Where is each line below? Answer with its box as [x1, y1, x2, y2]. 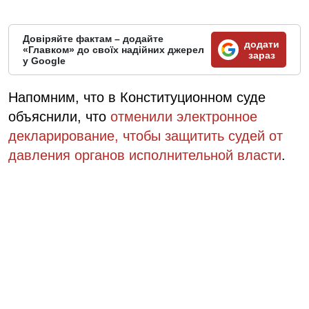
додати [244, 39, 279, 50]
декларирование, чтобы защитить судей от [8, 128, 283, 144]
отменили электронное [110, 109, 257, 125]
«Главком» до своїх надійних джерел [23, 44, 204, 56]
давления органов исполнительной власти [8, 148, 281, 163]
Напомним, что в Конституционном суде [8, 90, 266, 106]
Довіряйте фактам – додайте [23, 33, 163, 45]
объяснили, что [8, 109, 110, 125]
